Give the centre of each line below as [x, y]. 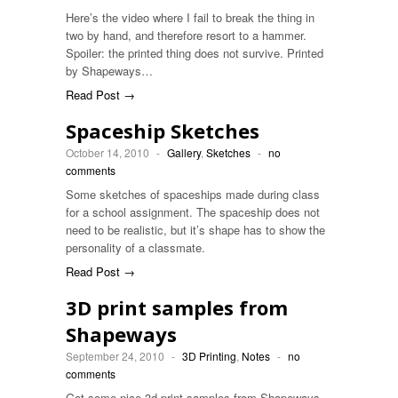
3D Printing [209, 356]
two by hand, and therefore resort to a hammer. [186, 35]
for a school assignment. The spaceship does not [193, 212]
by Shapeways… [109, 71]
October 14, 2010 [107, 152]
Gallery [184, 152]
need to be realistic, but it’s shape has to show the [195, 230]
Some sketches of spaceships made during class [193, 194]
